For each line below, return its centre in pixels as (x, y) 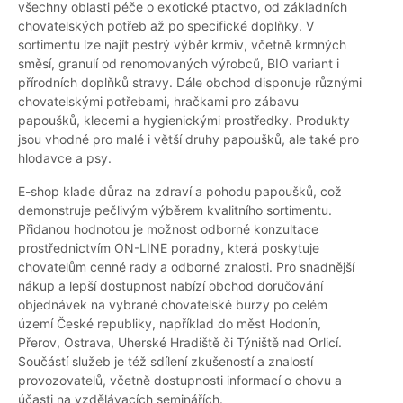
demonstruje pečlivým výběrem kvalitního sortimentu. (175, 210)
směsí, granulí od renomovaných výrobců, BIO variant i (179, 64)
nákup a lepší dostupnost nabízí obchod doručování (170, 286)
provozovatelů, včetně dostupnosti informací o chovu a (180, 381)
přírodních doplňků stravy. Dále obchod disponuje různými (190, 83)
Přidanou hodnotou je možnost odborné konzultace (168, 229)
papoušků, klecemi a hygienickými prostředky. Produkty (184, 121)
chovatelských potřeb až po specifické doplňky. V (166, 26)
